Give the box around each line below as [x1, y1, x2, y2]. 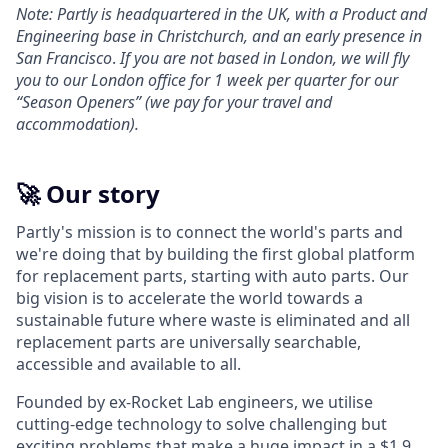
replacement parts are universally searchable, [16, 331, 361, 354]
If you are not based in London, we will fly [116, 47, 409, 70]
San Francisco [16, 47, 112, 70]
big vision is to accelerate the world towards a [16, 287, 363, 310]
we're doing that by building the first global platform [16, 243, 415, 266]
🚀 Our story [16, 177, 160, 211]
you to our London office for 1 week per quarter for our [16, 69, 398, 92]
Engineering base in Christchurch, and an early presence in [16, 25, 422, 48]
